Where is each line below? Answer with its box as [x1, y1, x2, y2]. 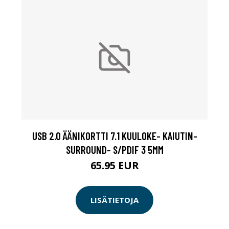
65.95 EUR [90, 158, 139, 173]
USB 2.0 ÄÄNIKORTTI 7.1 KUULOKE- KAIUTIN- [32, 129, 197, 143]
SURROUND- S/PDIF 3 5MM [65, 143, 164, 156]
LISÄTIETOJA [90, 195, 139, 205]
